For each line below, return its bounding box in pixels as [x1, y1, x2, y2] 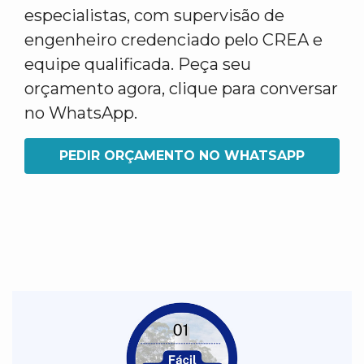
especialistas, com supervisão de [24, 6, 284, 25]
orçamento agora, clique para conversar [24, 79, 338, 98]
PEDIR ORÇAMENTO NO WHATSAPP [59, 148, 305, 163]
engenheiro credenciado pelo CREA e [24, 30, 323, 50]
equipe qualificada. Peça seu [24, 54, 251, 74]
